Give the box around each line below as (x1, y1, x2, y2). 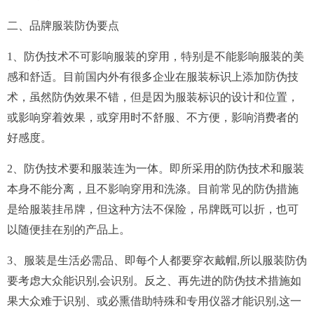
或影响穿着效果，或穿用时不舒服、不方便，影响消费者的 (7, 111, 299, 124)
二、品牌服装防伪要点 (7, 20, 119, 32)
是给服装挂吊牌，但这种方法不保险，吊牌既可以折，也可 (7, 203, 299, 216)
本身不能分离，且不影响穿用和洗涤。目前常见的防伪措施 (7, 183, 299, 196)
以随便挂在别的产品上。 (7, 224, 130, 236)
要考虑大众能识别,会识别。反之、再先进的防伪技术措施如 (7, 275, 301, 287)
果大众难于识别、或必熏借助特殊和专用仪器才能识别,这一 (7, 295, 301, 308)
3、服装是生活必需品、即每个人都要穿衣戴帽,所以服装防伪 (7, 254, 307, 267)
